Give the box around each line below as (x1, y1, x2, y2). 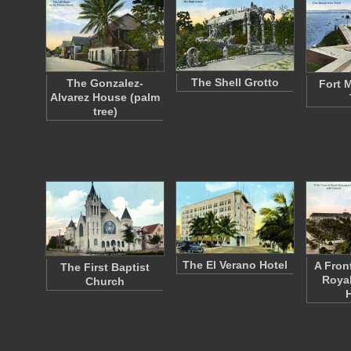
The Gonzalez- (67, 77, 143, 89)
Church (85, 275, 125, 288)
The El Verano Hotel (183, 259, 288, 271)
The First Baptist (60, 261, 150, 273)
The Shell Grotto (191, 76, 279, 89)
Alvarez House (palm (50, 91, 160, 103)
